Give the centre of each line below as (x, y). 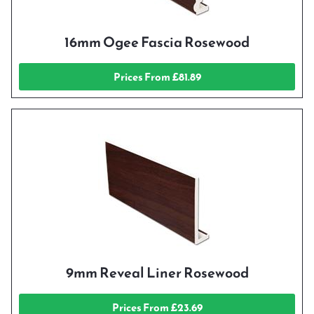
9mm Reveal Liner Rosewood (157, 273)
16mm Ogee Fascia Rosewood (157, 42)
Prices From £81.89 (157, 77)
